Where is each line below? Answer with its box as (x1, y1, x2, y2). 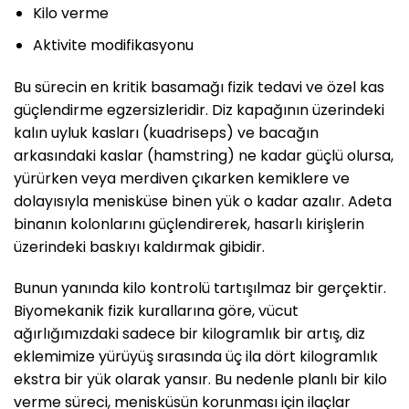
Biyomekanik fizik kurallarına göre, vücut (14, 300, 299, 322)
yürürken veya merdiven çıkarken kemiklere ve (14, 167, 350, 189)
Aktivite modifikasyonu (32, 34, 194, 56)
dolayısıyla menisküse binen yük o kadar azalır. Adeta (14, 190, 392, 212)
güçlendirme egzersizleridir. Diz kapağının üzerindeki (14, 99, 384, 121)
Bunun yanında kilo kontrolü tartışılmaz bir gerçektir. (14, 278, 386, 299)
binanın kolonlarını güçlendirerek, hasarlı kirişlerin (14, 213, 364, 235)
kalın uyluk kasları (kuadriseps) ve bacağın (14, 121, 319, 143)
